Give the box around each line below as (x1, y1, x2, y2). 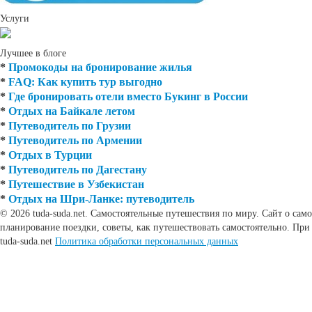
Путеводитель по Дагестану (8, 163, 147, 175)
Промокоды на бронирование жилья (8, 61, 192, 73)
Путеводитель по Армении (8, 134, 142, 146)
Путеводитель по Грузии (8, 119, 131, 132)
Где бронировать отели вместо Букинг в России (8, 90, 248, 102)
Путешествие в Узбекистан (8, 178, 144, 190)
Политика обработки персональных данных (55, 235, 238, 247)
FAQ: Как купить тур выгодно (8, 75, 162, 88)
